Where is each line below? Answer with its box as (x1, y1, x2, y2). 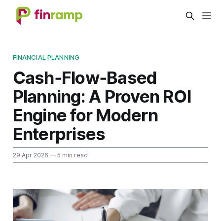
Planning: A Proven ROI (12, 85, 191, 107)
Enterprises (12, 123, 106, 144)
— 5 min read (48, 151, 88, 159)
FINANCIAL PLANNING (12, 53, 80, 61)
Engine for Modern (12, 104, 158, 125)
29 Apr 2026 (12, 151, 48, 159)
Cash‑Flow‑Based (12, 67, 157, 88)
